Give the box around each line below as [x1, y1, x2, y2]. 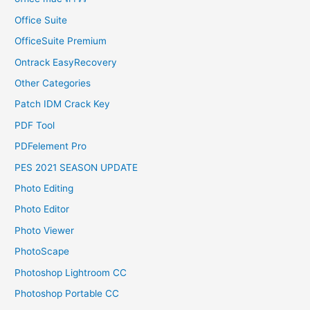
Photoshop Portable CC [15, 288, 120, 300]
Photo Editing [15, 183, 74, 194]
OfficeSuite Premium [15, 35, 107, 47]
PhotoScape [15, 246, 70, 257]
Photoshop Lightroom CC [15, 266, 127, 278]
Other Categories [15, 77, 91, 89]
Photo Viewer [15, 224, 75, 236]
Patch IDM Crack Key [15, 98, 111, 110]
